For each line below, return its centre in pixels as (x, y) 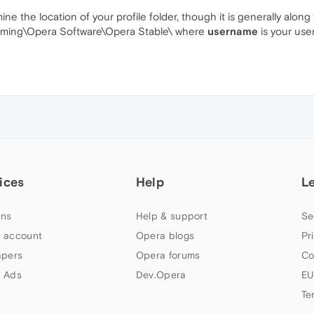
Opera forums (168, 255)
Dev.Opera (161, 275)
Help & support (172, 216)
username (233, 32)
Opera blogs (165, 236)
